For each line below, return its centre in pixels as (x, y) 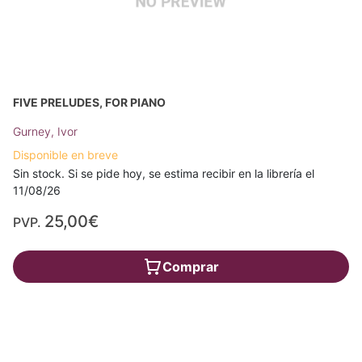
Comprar (191, 266)
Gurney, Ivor (45, 131)
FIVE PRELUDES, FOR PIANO (89, 102)
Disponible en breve (65, 154)
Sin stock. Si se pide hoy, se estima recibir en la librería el (164, 173)
